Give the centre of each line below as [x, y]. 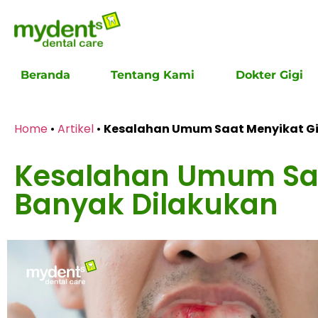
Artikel [76, 129]
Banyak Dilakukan [146, 205]
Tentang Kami [153, 75]
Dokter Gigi [269, 75]
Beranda [45, 75]
